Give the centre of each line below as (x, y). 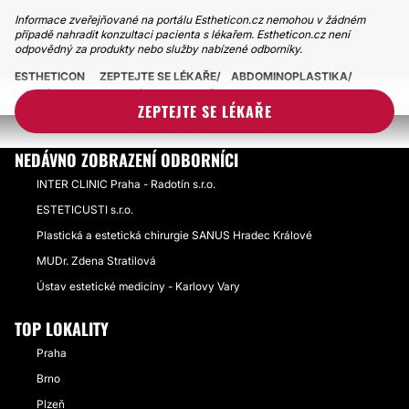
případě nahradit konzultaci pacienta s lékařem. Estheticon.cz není (182, 34)
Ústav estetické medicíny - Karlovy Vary (138, 286)
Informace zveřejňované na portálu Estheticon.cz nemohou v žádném (190, 20)
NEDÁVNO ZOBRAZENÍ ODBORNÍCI (126, 160)
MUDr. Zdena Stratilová (96, 261)
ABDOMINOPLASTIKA (289, 76)
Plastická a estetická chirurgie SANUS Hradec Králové (174, 235)
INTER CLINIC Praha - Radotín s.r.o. (126, 184)
